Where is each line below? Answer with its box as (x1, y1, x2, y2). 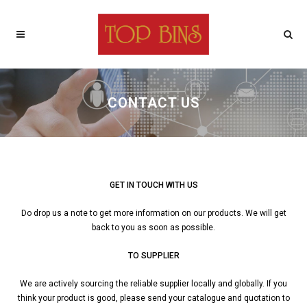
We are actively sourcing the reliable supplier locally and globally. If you (20, 279, 287, 288)
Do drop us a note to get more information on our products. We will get (21, 208, 286, 218)
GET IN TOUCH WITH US (109, 180, 198, 190)
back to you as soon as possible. (92, 223, 215, 232)
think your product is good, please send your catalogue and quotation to (17, 293, 290, 303)
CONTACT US (107, 95, 200, 111)
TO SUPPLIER (127, 251, 180, 260)
